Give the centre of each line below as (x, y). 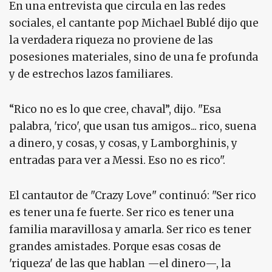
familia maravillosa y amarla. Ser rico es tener (130, 230)
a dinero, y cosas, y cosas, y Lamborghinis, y (123, 144)
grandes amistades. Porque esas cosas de (115, 247)
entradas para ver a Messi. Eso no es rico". (117, 161)
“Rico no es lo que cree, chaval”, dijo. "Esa (115, 110)
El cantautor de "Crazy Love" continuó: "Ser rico (133, 196)
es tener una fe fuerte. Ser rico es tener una (121, 213)
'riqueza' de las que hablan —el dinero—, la (120, 264)
